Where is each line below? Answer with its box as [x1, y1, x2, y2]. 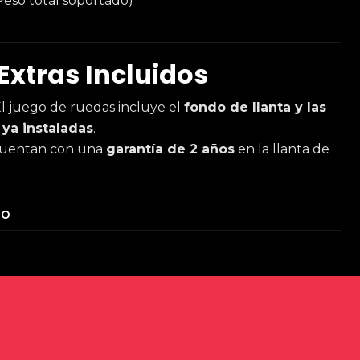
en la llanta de [235, 141, 329, 157]
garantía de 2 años [106, 141, 235, 157]
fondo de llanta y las [184, 100, 326, 115]
